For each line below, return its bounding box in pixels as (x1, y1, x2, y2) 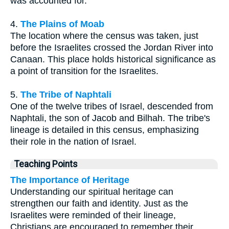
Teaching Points (14, 159, 78, 170)
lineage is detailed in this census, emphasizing (10, 125, 199, 135)
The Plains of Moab (20, 19, 104, 30)
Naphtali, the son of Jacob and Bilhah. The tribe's (10, 113, 210, 124)
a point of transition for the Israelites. (10, 66, 158, 77)
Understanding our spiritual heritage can (10, 187, 173, 197)
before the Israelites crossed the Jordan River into (10, 42, 213, 53)
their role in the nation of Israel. (10, 136, 136, 147)
